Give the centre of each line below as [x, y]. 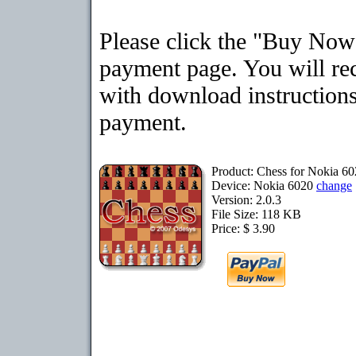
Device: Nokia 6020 [264, 186]
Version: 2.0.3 [246, 200]
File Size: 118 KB [256, 214]
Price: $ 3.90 [243, 228]
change [334, 186]
